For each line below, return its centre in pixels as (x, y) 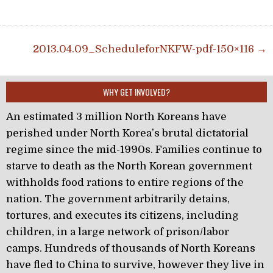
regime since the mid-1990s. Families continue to (134, 149)
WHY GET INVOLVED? (136, 91)
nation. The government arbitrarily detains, (118, 199)
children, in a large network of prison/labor (118, 232)
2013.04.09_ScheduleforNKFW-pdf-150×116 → (150, 49)
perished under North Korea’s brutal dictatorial (127, 133)
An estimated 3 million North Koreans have (116, 116)
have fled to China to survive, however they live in (135, 264)
